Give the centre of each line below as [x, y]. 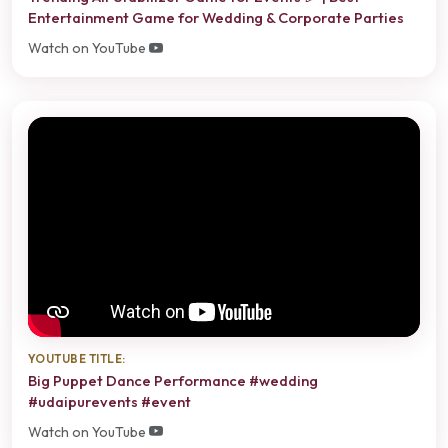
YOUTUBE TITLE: [77, 358]
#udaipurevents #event [109, 402]
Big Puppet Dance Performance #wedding [173, 381]
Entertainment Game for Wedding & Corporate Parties [216, 18]
